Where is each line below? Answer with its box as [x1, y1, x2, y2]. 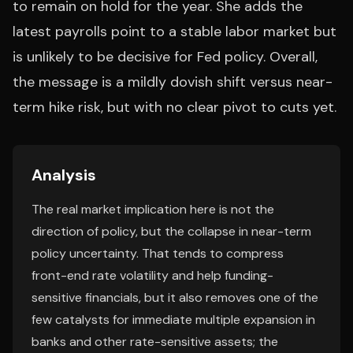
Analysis [32, 165, 96, 185]
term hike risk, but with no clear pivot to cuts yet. [13, 98, 336, 117]
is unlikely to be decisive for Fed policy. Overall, [13, 47, 318, 66]
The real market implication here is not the [32, 201, 274, 217]
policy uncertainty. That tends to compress [32, 245, 284, 262]
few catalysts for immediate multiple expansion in [32, 311, 315, 328]
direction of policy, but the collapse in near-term [32, 223, 311, 240]
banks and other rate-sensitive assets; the [32, 333, 278, 350]
